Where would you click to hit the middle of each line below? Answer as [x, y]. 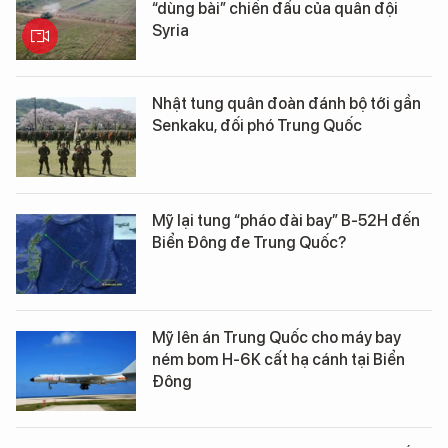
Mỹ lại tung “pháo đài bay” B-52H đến [286, 220]
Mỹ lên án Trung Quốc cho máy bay [276, 337]
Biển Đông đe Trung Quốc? [249, 242]
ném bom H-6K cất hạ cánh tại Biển [278, 359]
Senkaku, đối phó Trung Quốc [257, 125]
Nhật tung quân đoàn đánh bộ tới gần [286, 103]
